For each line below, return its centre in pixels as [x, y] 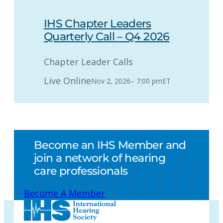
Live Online [67, 80]
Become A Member [64, 193]
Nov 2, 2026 [111, 81]
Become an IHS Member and [110, 145]
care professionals [81, 171]
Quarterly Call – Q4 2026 [107, 36]
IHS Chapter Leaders [98, 23]
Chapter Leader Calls [88, 61]
